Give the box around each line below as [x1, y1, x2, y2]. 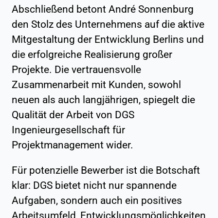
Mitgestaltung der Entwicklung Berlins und [12, 33, 204, 45]
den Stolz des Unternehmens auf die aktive [12, 18, 204, 30]
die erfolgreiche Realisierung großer [12, 48, 172, 60]
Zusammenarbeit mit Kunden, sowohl [12, 78, 181, 91]
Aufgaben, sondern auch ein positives [12, 194, 182, 206]
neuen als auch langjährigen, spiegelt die [12, 93, 195, 106]
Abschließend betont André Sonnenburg [12, 3, 194, 15]
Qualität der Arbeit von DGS [12, 109, 134, 121]
